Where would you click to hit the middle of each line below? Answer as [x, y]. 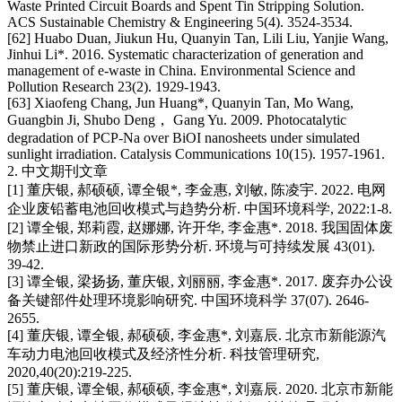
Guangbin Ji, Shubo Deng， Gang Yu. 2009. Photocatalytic [177, 120]
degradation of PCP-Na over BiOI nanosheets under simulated [184, 138]
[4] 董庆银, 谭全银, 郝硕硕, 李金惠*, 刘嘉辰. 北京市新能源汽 [197, 336]
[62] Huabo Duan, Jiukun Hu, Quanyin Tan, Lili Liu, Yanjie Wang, [198, 39]
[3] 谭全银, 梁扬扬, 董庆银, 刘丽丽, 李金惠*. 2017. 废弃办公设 [200, 282]
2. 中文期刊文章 [57, 171]
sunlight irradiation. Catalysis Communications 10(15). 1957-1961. [196, 154]
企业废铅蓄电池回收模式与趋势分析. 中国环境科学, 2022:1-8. [200, 209]
